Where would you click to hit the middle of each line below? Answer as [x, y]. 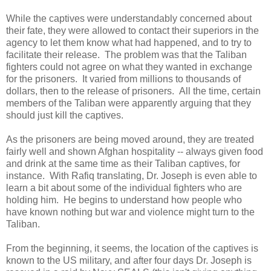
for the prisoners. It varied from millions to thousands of [123, 79]
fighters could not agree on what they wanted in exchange [129, 67]
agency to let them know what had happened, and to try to [129, 43]
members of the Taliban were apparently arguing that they [129, 103]
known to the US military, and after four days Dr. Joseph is [129, 261]
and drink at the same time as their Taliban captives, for [123, 164]
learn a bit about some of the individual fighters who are [124, 188]
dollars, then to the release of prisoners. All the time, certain [133, 91]
